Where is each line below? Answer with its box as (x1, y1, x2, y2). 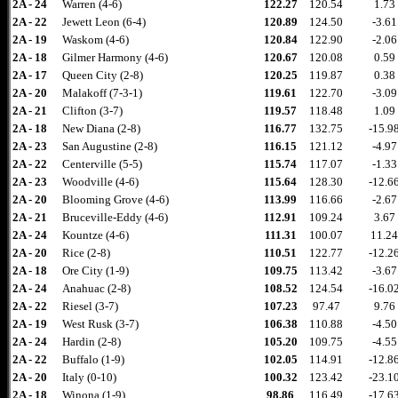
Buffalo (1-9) (62, 353, 124, 366)
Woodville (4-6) (62, 175, 139, 188)
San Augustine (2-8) (62, 139, 157, 153)
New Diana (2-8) (62, 122, 140, 135)
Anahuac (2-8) (62, 282, 131, 295)
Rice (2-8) (62, 246, 110, 259)
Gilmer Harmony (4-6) (62, 51, 168, 64)
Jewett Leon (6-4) (62, 15, 146, 28)
